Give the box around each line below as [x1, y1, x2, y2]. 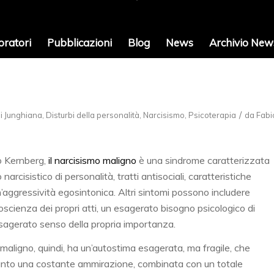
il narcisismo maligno [48, 154, 136, 166]
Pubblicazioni [46, 36, 112, 49]
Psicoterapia [188, 110, 236, 120]
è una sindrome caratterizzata [136, 154, 270, 166]
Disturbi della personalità [46, 110, 139, 120]
